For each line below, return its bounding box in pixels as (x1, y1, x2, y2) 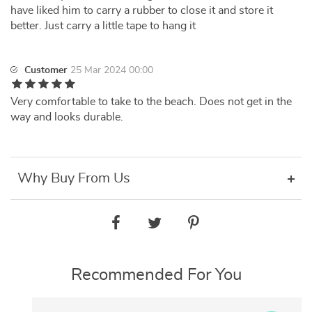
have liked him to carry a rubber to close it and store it (10, 5, 273, 16)
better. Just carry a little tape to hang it (10, 20, 196, 31)
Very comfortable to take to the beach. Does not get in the (10, 96, 292, 107)
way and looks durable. (10, 111, 123, 123)
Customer (24, 65, 67, 75)
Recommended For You (70, 267, 242, 283)
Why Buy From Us (17, 171, 130, 185)
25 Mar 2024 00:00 (70, 65, 153, 75)
